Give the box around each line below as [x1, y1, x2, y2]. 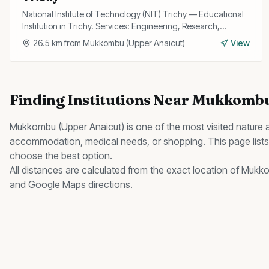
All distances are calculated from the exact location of [10, 164, 241, 176]
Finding [10, 91, 68, 109]
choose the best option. [10, 150, 112, 162]
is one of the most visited [124, 121, 236, 133]
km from [50, 38, 83, 48]
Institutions [67, 91, 151, 109]
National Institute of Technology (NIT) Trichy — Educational [22, 9, 244, 19]
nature [236, 121, 263, 133]
